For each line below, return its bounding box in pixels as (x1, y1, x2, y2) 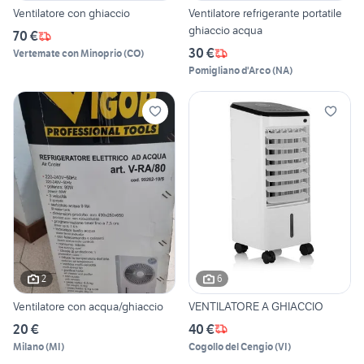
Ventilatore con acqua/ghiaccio (13, 298, 163, 314)
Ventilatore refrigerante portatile (188, 6, 342, 21)
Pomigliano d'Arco (188, 64, 271, 77)
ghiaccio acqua (188, 23, 262, 38)
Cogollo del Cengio (188, 340, 273, 353)
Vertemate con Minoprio (13, 47, 122, 60)
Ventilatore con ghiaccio (13, 6, 130, 21)
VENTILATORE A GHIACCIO (188, 298, 323, 314)
